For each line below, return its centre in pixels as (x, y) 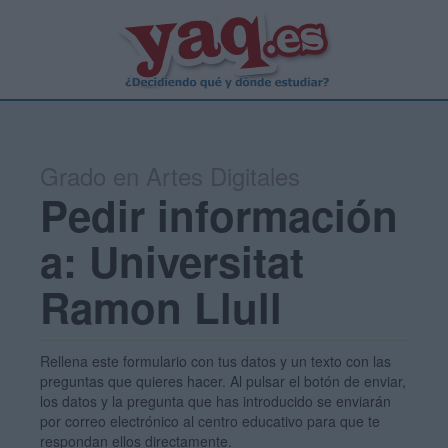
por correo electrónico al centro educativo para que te (210, 421)
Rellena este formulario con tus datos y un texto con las (215, 361)
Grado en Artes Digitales (170, 175)
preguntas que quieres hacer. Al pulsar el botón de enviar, (223, 381)
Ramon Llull (161, 307)
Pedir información (219, 215)
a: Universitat (172, 261)
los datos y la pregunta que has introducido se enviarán (215, 401)
